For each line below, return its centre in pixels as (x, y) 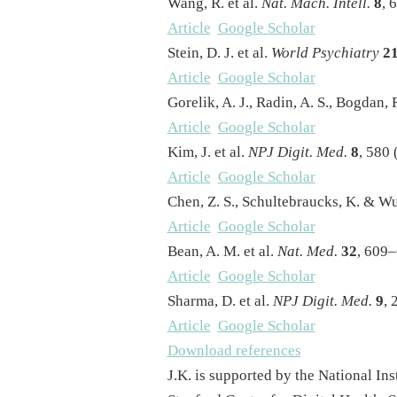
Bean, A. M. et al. (222, 252)
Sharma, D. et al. (220, 301)
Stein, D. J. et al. (219, 53)
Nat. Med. (307, 252)
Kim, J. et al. (207, 152)
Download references (234, 351)
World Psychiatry (325, 53)
